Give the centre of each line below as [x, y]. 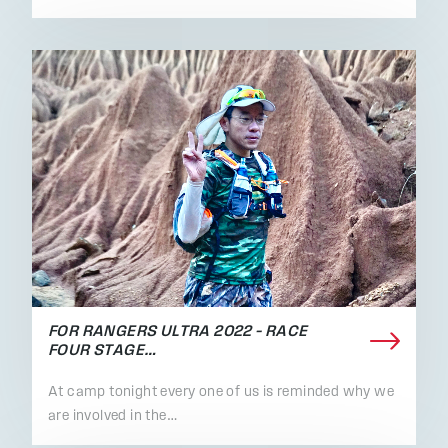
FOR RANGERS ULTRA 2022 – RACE [178, 331]
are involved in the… [113, 416]
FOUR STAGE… [102, 350]
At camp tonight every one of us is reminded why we [221, 392]
